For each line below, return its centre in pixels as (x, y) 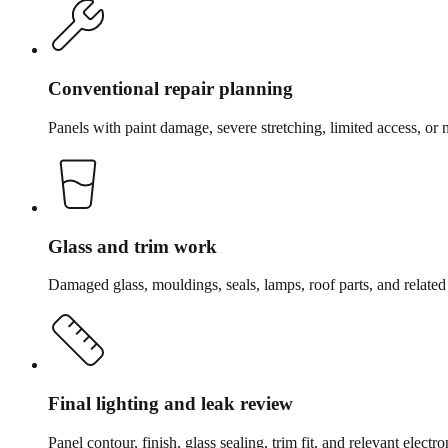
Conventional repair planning (170, 89)
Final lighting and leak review (170, 403)
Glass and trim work (132, 246)
